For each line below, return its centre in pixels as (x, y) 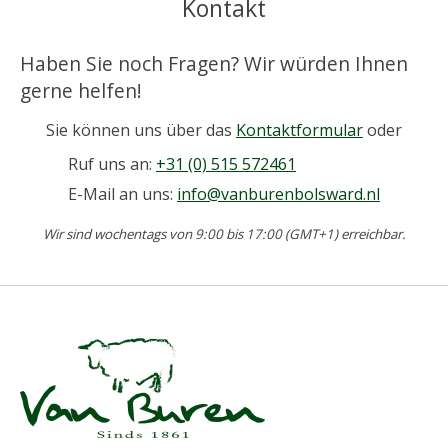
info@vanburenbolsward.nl (278, 193)
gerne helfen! (81, 91)
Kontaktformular (299, 129)
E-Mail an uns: (122, 193)
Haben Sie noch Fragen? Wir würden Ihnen (214, 64)
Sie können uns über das (141, 129)
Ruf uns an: (112, 163)
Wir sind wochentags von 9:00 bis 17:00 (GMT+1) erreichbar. (224, 233)
